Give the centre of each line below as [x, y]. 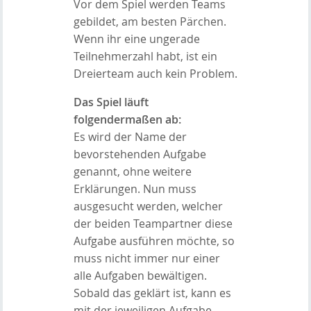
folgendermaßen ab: [127, 119]
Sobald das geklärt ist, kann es [152, 293]
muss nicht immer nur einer [146, 258]
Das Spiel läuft [111, 102]
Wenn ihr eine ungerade [136, 39]
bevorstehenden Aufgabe [140, 154]
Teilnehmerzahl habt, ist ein [145, 56]
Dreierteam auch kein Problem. [155, 73]
